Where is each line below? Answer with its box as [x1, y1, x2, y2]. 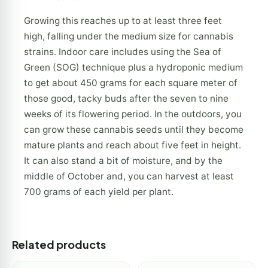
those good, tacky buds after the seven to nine [24, 93, 229, 105]
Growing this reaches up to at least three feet [24, 15, 222, 27]
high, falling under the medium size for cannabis [24, 31, 233, 42]
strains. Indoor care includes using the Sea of [24, 46, 221, 58]
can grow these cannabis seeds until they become [24, 124, 243, 136]
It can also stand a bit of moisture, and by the [24, 155, 223, 167]
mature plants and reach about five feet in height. [24, 139, 241, 151]
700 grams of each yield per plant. [24, 186, 173, 198]
